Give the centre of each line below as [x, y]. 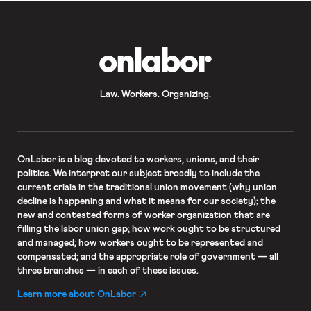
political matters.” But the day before [93, 11]
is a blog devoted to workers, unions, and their [157, 159]
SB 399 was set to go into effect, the [92, 23]
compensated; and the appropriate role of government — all [148, 257]
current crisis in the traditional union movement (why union [147, 187]
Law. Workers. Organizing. [155, 94]
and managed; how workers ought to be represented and [140, 243]
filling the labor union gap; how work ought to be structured [149, 229]
